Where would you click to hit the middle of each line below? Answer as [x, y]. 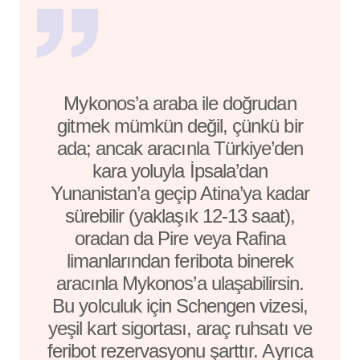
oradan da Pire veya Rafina [180, 238]
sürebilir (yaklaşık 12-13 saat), [180, 215]
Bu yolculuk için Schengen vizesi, [180, 305]
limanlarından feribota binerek [180, 260]
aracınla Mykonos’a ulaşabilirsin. [180, 283]
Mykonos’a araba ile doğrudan [180, 103]
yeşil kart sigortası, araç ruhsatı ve [180, 328]
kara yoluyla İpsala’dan [180, 170]
